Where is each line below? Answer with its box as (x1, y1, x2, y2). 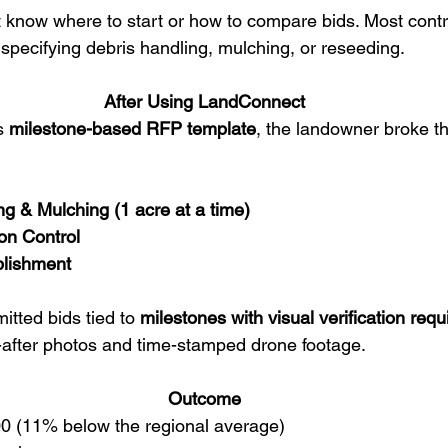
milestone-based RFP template (9, 117, 256, 139)
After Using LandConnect (103, 90, 305, 112)
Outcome (167, 387, 241, 409)
